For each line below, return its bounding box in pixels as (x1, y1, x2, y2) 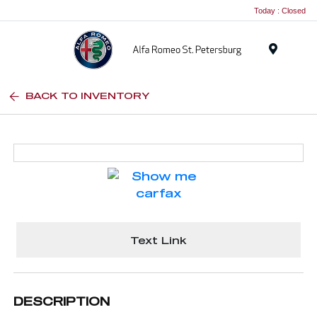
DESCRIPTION (13, 294, 110, 308)
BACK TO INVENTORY (25, 90, 150, 101)
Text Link (130, 234, 187, 246)
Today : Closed (254, 6, 306, 15)
